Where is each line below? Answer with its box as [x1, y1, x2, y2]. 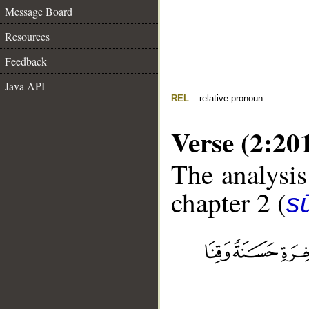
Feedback [5, 54, 47, 68]
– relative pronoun [189, 93, 263, 103]
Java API [5, 79, 45, 93]
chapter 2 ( [171, 184, 286, 221]
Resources [5, 29, 50, 43]
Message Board [5, 4, 72, 19]
